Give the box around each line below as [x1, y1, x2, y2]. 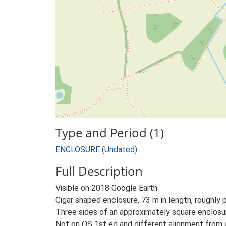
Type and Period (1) [55, 124, 164, 141]
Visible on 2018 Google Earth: [55, 183, 159, 193]
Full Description [55, 162, 143, 179]
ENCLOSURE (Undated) [55, 145, 137, 154]
